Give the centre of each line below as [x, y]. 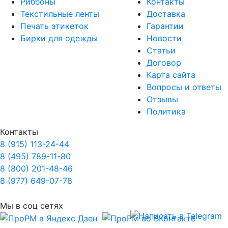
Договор [164, 62]
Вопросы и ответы [184, 87]
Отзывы [162, 99]
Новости [164, 38]
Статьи [161, 50]
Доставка [166, 13]
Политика [166, 111]
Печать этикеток [54, 26]
